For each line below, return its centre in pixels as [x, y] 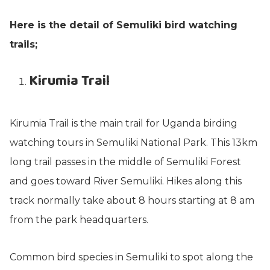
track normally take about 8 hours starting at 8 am [132, 200]
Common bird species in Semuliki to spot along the [131, 257]
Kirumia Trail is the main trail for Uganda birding [124, 123]
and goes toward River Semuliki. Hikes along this [126, 181]
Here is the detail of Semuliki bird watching [124, 25]
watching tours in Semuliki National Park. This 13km [133, 143]
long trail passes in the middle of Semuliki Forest [125, 162]
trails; [24, 44]
